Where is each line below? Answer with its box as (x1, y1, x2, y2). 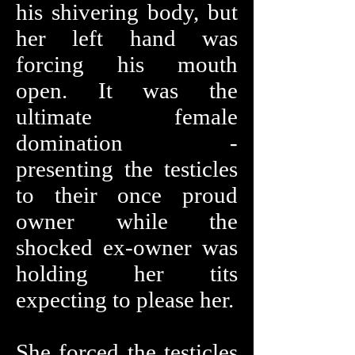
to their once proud (16, 182, 238, 208)
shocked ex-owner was (16, 235, 238, 260)
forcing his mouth (16, 52, 238, 77)
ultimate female (16, 104, 238, 129)
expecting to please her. (16, 287, 234, 312)
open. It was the (16, 78, 238, 103)
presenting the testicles (16, 156, 238, 181)
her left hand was (16, 25, 238, 51)
